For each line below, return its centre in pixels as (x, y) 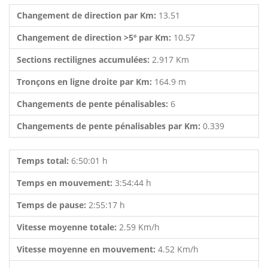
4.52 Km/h (178, 249)
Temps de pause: (53, 205)
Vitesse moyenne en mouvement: (87, 249)
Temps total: (44, 161)
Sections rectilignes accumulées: (84, 60)
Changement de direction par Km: (88, 15)
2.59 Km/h (139, 227)
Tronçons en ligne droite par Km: (86, 82)
